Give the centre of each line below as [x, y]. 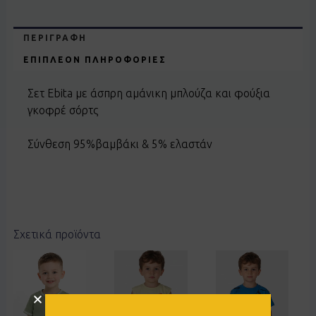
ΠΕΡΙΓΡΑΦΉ [55, 37]
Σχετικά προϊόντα [57, 235]
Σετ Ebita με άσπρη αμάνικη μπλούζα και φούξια [148, 93]
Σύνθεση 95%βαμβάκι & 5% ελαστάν [120, 144]
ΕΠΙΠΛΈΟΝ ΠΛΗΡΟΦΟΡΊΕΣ [95, 59]
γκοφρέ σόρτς [62, 110]
